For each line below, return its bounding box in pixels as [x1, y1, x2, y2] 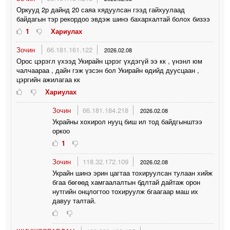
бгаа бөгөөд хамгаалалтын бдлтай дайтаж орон [52, 177, 201, 187]
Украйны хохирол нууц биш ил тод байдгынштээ [52, 116, 203, 126]
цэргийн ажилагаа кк [16, 74, 81, 84]
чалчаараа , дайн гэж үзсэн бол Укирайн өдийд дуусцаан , [16, 65, 200, 75]
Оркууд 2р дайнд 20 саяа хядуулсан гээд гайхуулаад [16, 4, 185, 14]
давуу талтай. [52, 195, 97, 205]
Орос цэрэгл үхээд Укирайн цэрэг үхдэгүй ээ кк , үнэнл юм [16, 55, 203, 66]
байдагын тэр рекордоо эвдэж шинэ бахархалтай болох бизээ [16, 13, 210, 24]
